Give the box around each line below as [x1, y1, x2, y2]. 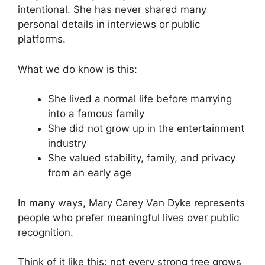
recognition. [18, 226, 73, 238]
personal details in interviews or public [18, 18, 200, 31]
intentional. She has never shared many [18, 4, 206, 16]
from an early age [48, 167, 131, 179]
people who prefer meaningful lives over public [18, 211, 239, 224]
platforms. [18, 33, 66, 46]
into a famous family [48, 108, 144, 120]
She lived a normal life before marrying [48, 93, 232, 105]
